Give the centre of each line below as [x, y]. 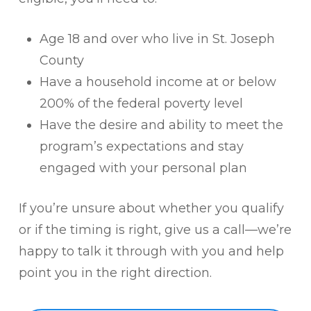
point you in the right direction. [115, 273]
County [61, 60]
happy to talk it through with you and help [151, 251]
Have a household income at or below [158, 82]
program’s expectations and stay [141, 146]
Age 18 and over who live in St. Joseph [157, 39]
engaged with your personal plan [143, 168]
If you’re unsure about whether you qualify [151, 208]
